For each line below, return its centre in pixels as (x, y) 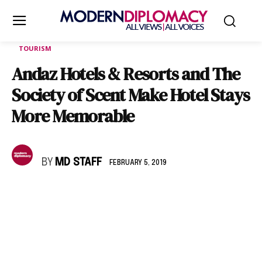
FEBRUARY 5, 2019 (138, 163)
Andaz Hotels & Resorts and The (126, 74)
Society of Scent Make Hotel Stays (131, 95)
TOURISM (35, 48)
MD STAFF (78, 163)
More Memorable (73, 116)
